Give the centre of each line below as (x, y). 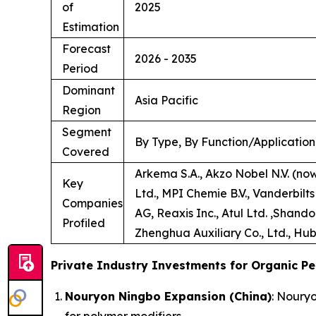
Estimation (91, 26)
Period (80, 68)
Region (81, 110)
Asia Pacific (166, 100)
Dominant (89, 90)
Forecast (86, 48)
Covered (86, 151)
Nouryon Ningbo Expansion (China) (168, 296)
